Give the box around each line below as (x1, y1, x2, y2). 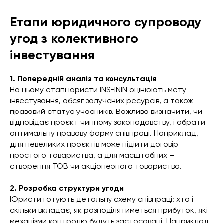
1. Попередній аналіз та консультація (10, 74, 157, 83)
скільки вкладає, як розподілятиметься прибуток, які (10, 205, 208, 215)
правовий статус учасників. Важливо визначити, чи (10, 107, 202, 116)
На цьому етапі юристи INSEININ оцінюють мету (10, 85, 186, 94)
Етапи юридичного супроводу (10, 14, 201, 30)
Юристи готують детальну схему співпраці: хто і (10, 194, 193, 204)
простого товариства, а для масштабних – (10, 150, 174, 160)
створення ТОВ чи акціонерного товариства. (10, 161, 182, 171)
